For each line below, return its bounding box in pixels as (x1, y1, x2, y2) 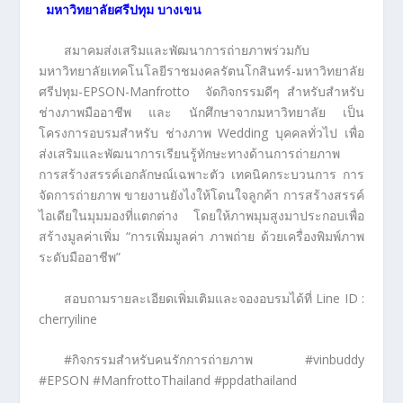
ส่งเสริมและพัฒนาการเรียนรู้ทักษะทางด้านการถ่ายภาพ (38, 145, 340, 163)
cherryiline (38, 309, 97, 327)
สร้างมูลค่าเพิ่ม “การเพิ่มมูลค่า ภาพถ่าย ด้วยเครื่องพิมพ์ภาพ (38, 228, 365, 246)
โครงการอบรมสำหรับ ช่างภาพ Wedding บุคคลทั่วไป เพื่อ (38, 124, 365, 142)
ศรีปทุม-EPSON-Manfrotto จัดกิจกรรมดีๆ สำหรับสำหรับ (38, 83, 365, 101)
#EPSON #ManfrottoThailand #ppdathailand (38, 372, 297, 390)
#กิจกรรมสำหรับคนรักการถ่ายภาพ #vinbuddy (63, 351, 365, 369)
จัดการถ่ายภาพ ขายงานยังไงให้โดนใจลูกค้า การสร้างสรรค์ (38, 186, 365, 204)
